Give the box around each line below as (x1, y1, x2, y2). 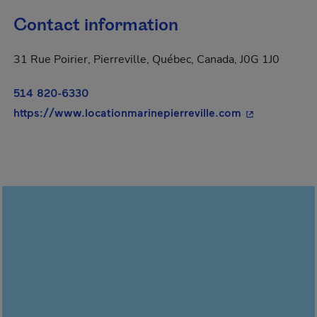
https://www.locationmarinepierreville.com (13, 105, 241, 119)
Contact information (13, 13, 178, 38)
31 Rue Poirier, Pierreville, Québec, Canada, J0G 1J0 (13, 52, 279, 67)
